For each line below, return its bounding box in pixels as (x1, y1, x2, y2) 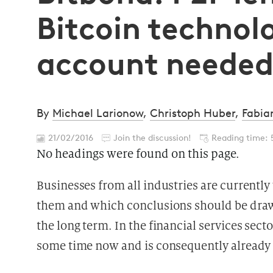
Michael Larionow (52, 107, 143, 120)
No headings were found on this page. (37, 147, 239, 161)
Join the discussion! (113, 133, 191, 143)
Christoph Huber (150, 107, 235, 120)
